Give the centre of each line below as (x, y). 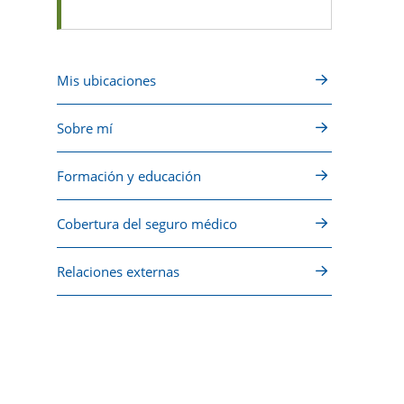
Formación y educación (129, 176)
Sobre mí (85, 128)
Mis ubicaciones (106, 80)
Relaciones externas (118, 271)
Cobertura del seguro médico (147, 224)
